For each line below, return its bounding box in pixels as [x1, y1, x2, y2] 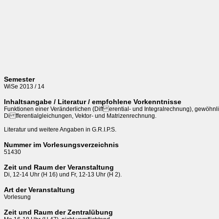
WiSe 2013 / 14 [4, 83, 44, 90]
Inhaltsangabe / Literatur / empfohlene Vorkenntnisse [4, 98, 181, 106]
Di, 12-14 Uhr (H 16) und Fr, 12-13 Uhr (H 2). [4, 171, 122, 178]
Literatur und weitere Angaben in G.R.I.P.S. [4, 126, 118, 133]
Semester [4, 75, 35, 83]
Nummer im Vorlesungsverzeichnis [4, 141, 119, 149]
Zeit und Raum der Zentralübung [4, 208, 113, 216]
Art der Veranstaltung [4, 186, 75, 194]
